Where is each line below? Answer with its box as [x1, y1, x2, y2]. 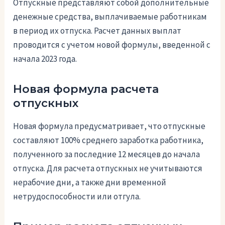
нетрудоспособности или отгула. [13, 190, 141, 202]
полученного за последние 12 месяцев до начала [13, 148, 200, 160]
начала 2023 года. [13, 53, 77, 65]
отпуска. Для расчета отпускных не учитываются [13, 162, 203, 174]
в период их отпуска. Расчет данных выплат [13, 25, 182, 37]
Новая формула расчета [13, 82, 159, 96]
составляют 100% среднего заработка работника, [13, 134, 204, 146]
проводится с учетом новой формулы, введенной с [13, 39, 211, 51]
